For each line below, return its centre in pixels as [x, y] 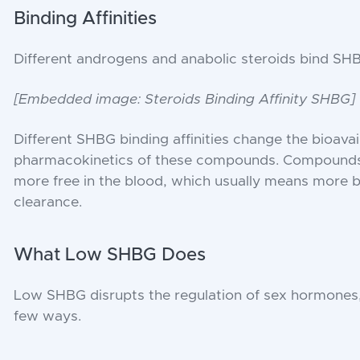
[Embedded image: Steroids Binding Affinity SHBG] [185, 99]
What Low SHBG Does [110, 255]
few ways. [48, 316]
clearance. [48, 202]
